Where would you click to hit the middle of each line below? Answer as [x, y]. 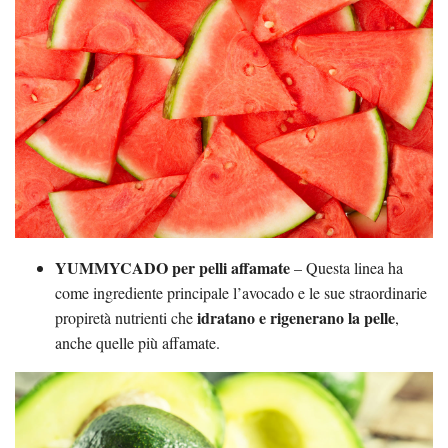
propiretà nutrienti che [126, 318]
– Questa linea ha [346, 268]
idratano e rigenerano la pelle [296, 318]
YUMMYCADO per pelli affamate [172, 268]
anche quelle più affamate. [137, 343]
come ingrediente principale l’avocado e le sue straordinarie [241, 293]
